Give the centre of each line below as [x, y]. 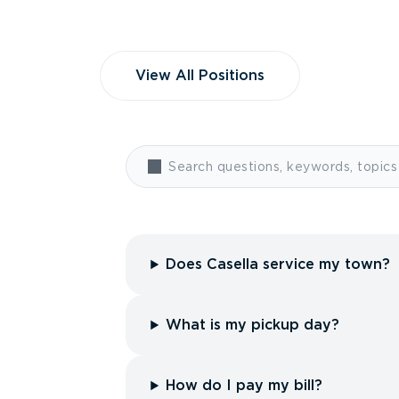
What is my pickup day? [253, 325]
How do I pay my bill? [244, 385]
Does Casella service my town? [278, 264]
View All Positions [199, 75]
